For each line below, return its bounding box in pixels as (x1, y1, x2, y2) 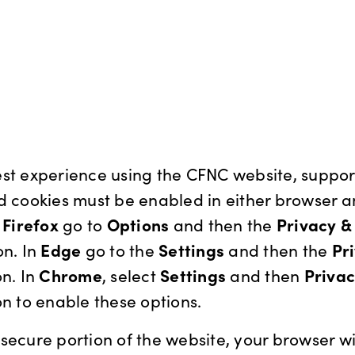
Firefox (2, 212, 59, 236)
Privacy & (276, 212, 351, 236)
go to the (81, 238, 158, 261)
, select (101, 263, 160, 287)
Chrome (39, 263, 102, 287)
